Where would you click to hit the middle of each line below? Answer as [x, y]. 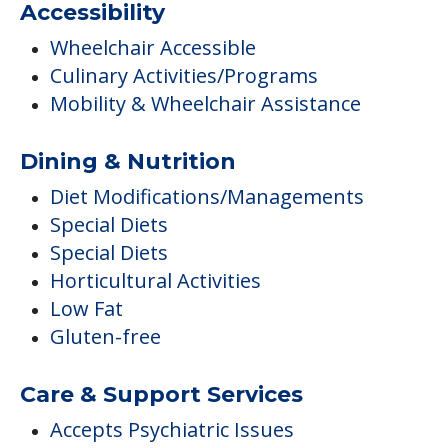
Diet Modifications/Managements [207, 197]
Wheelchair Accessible [153, 48]
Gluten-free [105, 337]
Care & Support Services [161, 395]
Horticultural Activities [155, 281]
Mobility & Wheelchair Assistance [205, 104]
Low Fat [86, 309]
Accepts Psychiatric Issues [172, 430]
